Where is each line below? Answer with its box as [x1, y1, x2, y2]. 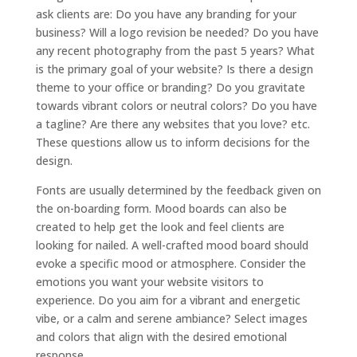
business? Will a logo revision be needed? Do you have [35, 25, 319, 40]
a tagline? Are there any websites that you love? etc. [35, 116, 310, 131]
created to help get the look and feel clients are [35, 219, 284, 234]
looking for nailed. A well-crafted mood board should [35, 237, 308, 253]
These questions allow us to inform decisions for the [35, 135, 310, 150]
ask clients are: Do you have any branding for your [35, 6, 296, 22]
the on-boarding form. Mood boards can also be [35, 201, 287, 216]
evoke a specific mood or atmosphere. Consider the [35, 256, 306, 271]
